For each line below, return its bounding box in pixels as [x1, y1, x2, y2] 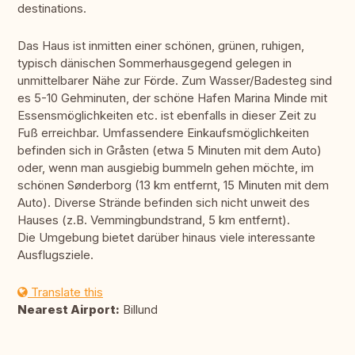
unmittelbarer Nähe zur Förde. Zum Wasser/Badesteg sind [17, 73, 332, 89]
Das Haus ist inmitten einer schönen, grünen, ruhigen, [17, 38, 304, 54]
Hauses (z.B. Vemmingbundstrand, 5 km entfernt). [17, 212, 290, 228]
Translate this [28, 284, 103, 300]
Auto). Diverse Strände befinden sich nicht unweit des [17, 195, 310, 211]
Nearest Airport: [17, 302, 120, 318]
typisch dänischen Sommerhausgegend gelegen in [17, 55, 292, 71]
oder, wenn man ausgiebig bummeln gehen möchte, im [17, 160, 314, 176]
